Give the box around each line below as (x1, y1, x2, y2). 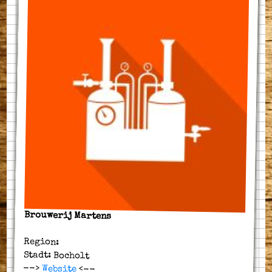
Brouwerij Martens (24, 210, 112, 221)
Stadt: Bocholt (23, 250, 89, 261)
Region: (24, 237, 62, 247)
